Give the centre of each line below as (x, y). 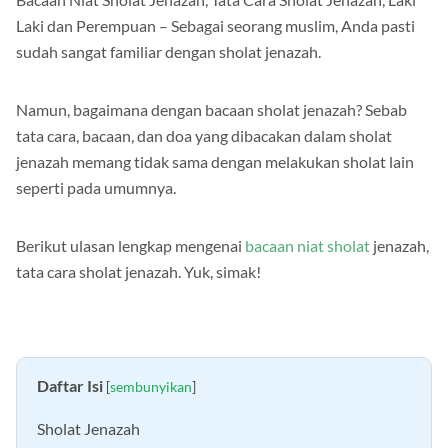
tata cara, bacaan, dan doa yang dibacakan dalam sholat (204, 136)
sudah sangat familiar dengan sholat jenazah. (168, 52)
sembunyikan (151, 387)
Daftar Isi (70, 386)
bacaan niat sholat (307, 246)
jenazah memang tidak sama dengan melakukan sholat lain (215, 162)
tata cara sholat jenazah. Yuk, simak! (138, 272)
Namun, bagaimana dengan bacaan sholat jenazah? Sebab (211, 110)
